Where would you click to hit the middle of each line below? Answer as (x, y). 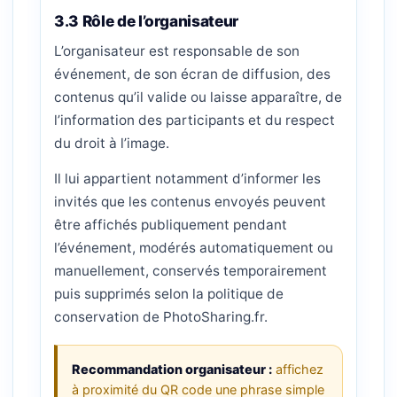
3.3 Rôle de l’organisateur (147, 21)
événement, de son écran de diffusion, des (192, 74)
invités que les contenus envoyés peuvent (190, 202)
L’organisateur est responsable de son (177, 51)
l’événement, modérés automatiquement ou (194, 248)
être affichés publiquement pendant (171, 225)
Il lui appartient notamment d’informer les (187, 179)
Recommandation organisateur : (172, 369)
